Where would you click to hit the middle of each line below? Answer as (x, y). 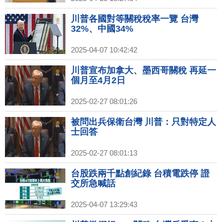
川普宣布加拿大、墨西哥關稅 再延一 (143, 71)
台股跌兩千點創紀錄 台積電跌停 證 (140, 174)
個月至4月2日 (98, 81)
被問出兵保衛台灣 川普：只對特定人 (143, 122)
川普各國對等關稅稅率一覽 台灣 (135, 19)
